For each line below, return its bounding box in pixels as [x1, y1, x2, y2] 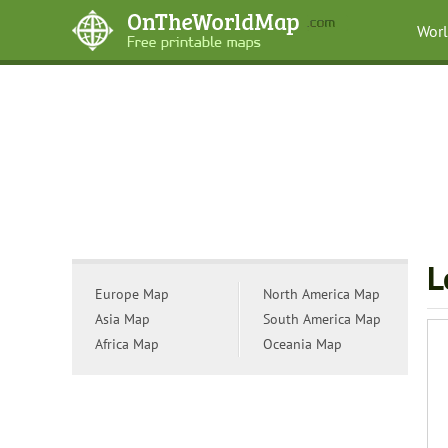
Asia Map [95, 310, 150, 328]
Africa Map [95, 335, 159, 353]
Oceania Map [263, 335, 342, 353]
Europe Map [95, 285, 169, 303]
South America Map [263, 310, 381, 328]
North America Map [263, 285, 380, 303]
